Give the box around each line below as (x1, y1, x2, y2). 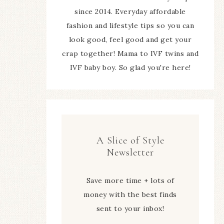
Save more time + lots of (86, 176, 174, 185)
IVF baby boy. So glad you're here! (69, 63, 191, 72)
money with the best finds (83, 190, 177, 199)
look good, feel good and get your (68, 35, 192, 44)
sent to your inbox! (96, 204, 164, 213)
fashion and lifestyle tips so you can (66, 21, 194, 30)
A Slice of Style (96, 134, 164, 147)
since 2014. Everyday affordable (74, 7, 186, 16)
